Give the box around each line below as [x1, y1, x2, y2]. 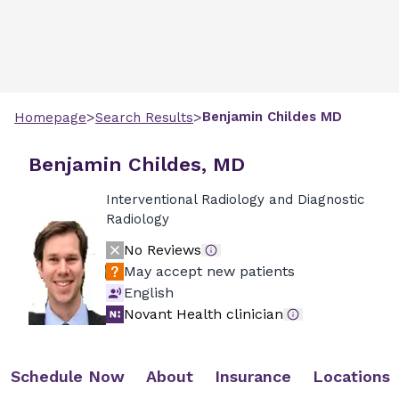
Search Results [95, 110, 193, 126]
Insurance [215, 367, 291, 386]
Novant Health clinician [123, 305, 283, 322]
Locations [313, 367, 390, 386]
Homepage [14, 110, 86, 126]
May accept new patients [123, 263, 295, 280]
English [123, 284, 174, 301]
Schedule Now [11, 367, 125, 386]
